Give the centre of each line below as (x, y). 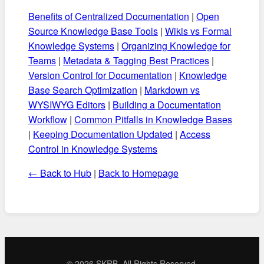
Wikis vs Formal (198, 31)
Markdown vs (172, 90)
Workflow (48, 120)
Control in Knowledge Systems (93, 149)
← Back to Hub (60, 173)
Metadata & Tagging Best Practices (136, 61)
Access (195, 134)
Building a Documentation (167, 105)
